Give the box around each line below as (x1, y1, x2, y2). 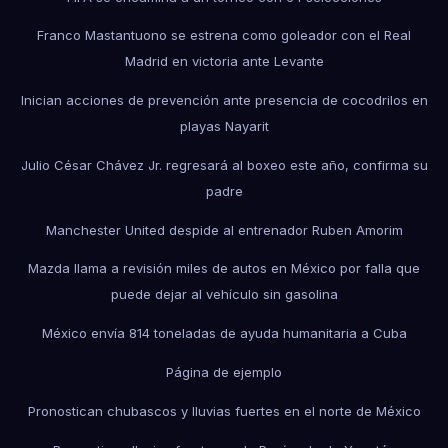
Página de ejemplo (166, 363, 282, 380)
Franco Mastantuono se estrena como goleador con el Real (37, 27, 411, 44)
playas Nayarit (179, 118, 269, 135)
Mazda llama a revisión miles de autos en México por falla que (28, 260, 420, 277)
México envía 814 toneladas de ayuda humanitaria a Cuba (41, 325, 407, 342)
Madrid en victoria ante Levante (124, 53, 324, 70)
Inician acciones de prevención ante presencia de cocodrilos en (20, 92, 428, 109)
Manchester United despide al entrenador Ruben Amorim (45, 221, 403, 238)
